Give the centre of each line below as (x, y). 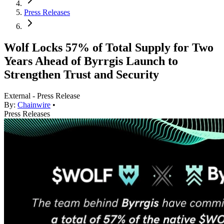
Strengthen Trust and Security (81, 75)
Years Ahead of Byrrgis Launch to (91, 61)
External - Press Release (42, 96)
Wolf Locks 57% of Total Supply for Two (109, 48)
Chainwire (34, 105)
